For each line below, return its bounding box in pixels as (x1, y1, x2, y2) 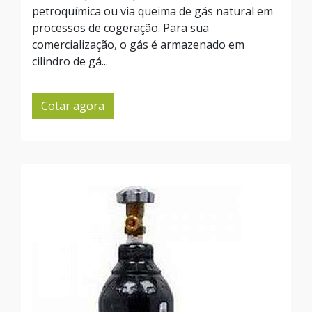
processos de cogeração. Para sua (32, 20, 209, 36)
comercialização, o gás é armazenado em (32, 37, 244, 52)
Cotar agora (41, 98, 104, 114)
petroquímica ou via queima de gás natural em (32, 3, 273, 19)
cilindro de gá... (32, 54, 108, 69)
